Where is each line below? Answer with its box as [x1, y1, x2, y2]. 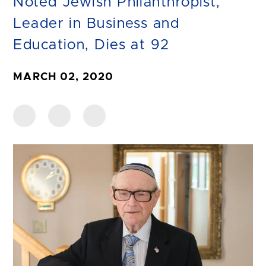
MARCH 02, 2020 [13, 71, 114, 83]
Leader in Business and [13, 16, 180, 31]
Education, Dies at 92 [13, 37, 170, 52]
